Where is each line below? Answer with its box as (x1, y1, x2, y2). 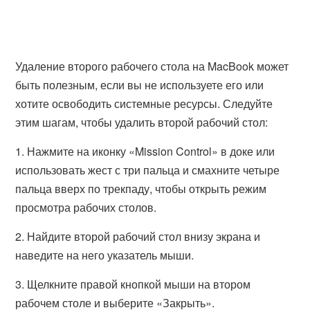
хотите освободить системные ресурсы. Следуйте (15, 95, 273, 111)
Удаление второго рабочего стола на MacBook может (15, 58, 289, 74)
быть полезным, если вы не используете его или (15, 77, 264, 93)
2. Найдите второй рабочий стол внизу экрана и (15, 228, 261, 244)
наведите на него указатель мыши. (15, 247, 194, 263)
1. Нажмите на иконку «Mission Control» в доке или (15, 143, 275, 159)
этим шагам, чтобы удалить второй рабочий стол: (15, 114, 268, 130)
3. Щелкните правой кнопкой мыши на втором (15, 276, 251, 292)
